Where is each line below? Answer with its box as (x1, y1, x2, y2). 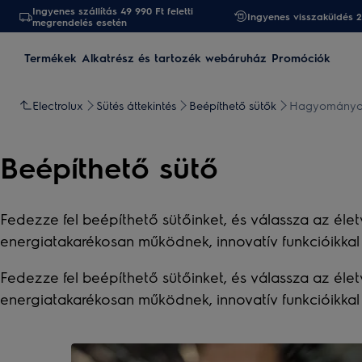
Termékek (24, 50, 77, 65)
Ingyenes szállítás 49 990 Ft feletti (32, 4, 193, 17)
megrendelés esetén (32, 15, 127, 28)
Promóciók (271, 50, 330, 65)
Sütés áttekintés (96, 98, 176, 112)
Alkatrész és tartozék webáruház (82, 50, 267, 65)
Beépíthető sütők (189, 98, 276, 112)
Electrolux (32, 98, 83, 112)
